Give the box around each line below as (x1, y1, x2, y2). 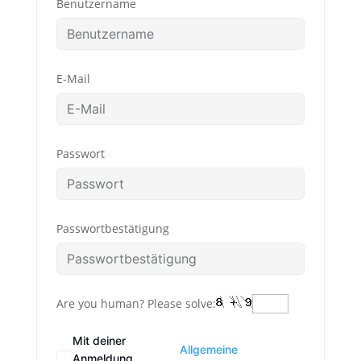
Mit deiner (72, 334, 126, 347)
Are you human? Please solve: (56, 296, 216, 311)
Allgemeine (180, 342, 239, 356)
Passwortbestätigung (56, 221, 169, 236)
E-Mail (56, 71, 90, 86)
